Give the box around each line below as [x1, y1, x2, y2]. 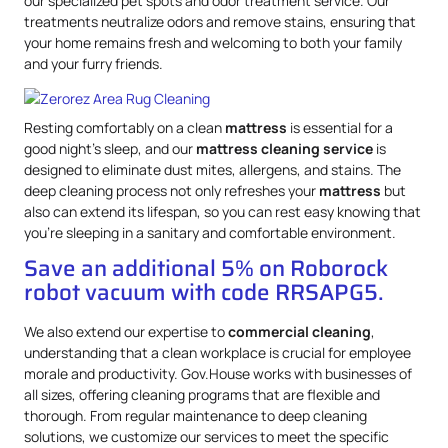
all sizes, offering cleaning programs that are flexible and [24, 385, 380, 405]
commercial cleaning [228, 322, 371, 342]
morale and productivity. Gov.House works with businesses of [24, 364, 412, 384]
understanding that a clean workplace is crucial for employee [24, 343, 411, 363]
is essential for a [287, 117, 393, 137]
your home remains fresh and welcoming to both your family [24, 32, 402, 52]
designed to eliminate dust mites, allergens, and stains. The [24, 159, 401, 179]
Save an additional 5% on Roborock [24, 251, 388, 287]
